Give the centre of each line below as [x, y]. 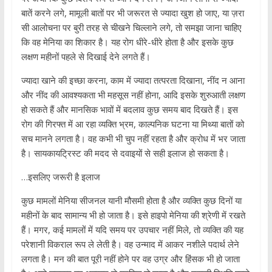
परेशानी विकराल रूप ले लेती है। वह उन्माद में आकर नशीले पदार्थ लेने [130, 244]
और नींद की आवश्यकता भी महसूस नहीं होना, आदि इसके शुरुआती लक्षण [133, 95]
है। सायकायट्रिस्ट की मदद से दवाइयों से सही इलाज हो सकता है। [125, 153]
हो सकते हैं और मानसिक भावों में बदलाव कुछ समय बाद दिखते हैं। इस [129, 110]
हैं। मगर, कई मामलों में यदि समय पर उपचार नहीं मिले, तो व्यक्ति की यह [132, 230]
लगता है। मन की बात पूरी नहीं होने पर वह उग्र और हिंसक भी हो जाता [130, 259]
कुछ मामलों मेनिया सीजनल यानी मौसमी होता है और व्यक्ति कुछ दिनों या [131, 201]
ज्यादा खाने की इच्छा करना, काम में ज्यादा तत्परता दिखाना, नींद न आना [133, 80]
